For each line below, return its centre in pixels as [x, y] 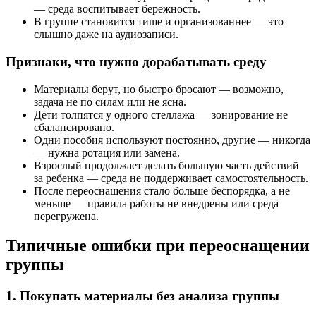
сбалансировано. [74, 127]
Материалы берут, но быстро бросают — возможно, [159, 89]
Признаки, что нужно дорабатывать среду [136, 61]
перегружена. [66, 216]
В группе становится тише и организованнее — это [159, 22]
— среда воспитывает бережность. [117, 9]
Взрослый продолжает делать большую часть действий [166, 165]
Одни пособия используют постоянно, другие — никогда [172, 140]
